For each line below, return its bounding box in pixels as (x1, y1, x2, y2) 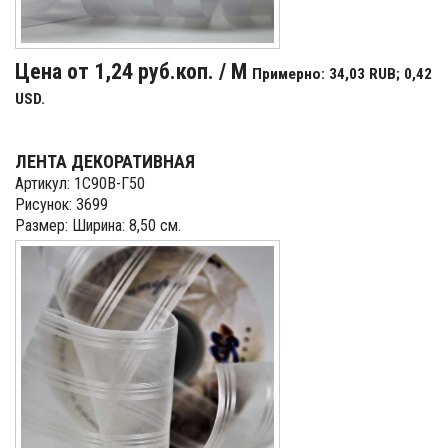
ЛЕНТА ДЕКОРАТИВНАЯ (15, 151, 195, 172)
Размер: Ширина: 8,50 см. (15, 216, 181, 235)
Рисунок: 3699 (15, 195, 108, 214)
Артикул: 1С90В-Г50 (15, 174, 145, 193)
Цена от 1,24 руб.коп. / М (15, 59, 252, 84)
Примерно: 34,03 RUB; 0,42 (252, 65, 432, 83)
